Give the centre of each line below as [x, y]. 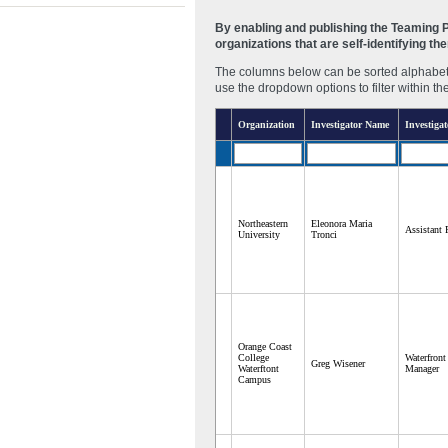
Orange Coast [265, 346]
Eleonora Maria [341, 223]
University [259, 234]
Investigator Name [350, 124]
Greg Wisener [338, 363]
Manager [422, 368]
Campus [254, 379]
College [253, 357]
